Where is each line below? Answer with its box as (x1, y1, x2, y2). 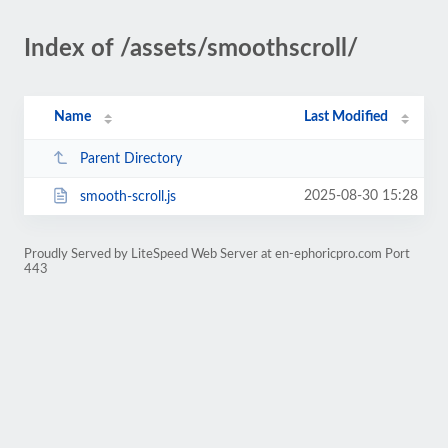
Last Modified (304, 110, 389, 124)
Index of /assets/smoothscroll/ (24, 37, 358, 61)
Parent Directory (79, 151, 182, 166)
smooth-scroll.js (79, 189, 176, 204)
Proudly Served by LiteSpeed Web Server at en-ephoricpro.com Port (24, 248, 410, 260)
